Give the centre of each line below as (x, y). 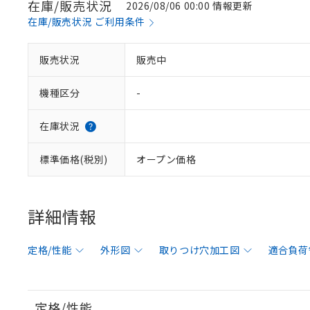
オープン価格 (166, 159)
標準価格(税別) (74, 159)
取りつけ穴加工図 (199, 250)
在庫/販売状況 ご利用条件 (86, 21)
